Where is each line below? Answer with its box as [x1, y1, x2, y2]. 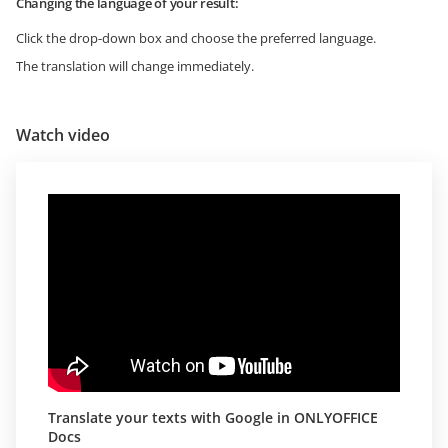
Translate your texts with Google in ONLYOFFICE [48, 408, 378, 428]
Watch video [16, 124, 110, 147]
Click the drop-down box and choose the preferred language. [16, 29, 376, 48]
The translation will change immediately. [16, 57, 254, 76]
